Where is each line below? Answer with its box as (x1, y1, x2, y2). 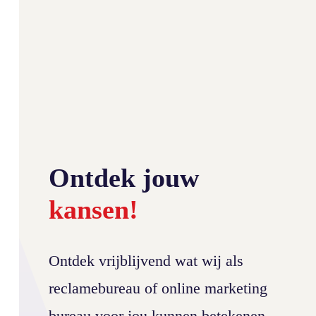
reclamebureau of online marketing (49, 279, 267, 297)
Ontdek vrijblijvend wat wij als (49, 252, 243, 269)
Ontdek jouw (49, 163, 199, 193)
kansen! (49, 195, 138, 224)
